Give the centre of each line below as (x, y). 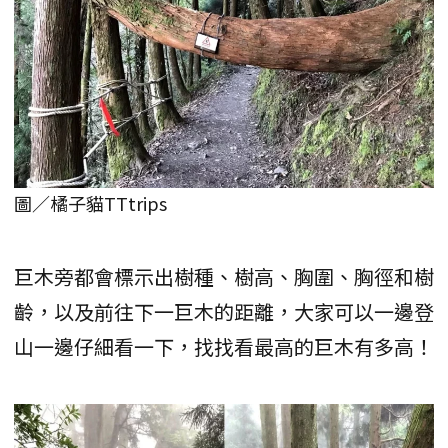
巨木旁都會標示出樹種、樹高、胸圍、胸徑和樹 (224, 276)
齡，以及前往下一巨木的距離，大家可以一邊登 (224, 311)
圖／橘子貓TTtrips (90, 202)
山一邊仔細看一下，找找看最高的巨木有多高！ (224, 346)
